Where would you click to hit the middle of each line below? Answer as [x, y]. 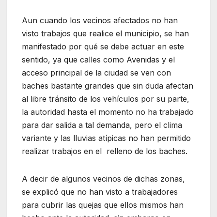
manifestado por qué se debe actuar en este [103, 47]
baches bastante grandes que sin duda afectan [108, 86]
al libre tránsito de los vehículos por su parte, [106, 99]
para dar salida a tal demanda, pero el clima [102, 125]
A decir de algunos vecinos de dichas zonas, [103, 179]
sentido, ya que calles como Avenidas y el [98, 60]
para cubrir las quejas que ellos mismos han [103, 205]
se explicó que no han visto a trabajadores [100, 192]
